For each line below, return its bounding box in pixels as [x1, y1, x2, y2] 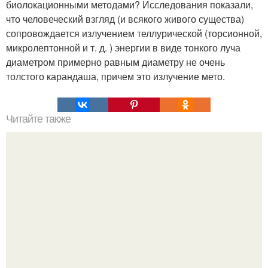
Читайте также [6, 113, 71, 125]
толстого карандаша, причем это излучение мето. [6, 69, 225, 83]
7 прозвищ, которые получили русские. [48, 222, 220, 236]
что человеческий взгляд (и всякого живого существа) [6, 12, 244, 26]
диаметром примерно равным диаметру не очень [6, 55, 225, 69]
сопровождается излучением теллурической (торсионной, [6, 26, 262, 40]
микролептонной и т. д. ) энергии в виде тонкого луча [6, 41, 240, 54]
